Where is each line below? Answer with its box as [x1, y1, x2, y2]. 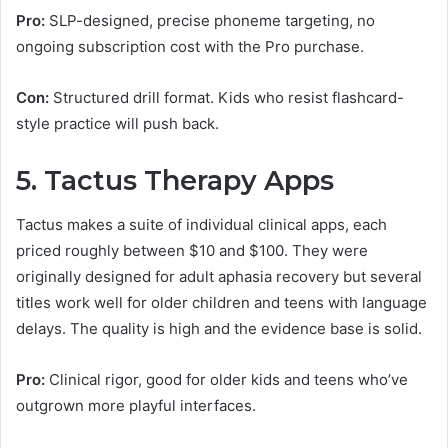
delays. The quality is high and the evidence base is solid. [16, 319, 422, 339]
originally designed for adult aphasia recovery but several [16, 267, 422, 287]
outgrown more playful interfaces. [16, 396, 256, 416]
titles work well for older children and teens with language [16, 293, 427, 313]
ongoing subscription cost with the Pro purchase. [16, 36, 364, 56]
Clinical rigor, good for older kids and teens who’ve [45, 370, 408, 390]
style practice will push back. [16, 113, 219, 133]
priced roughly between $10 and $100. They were [16, 241, 368, 261]
